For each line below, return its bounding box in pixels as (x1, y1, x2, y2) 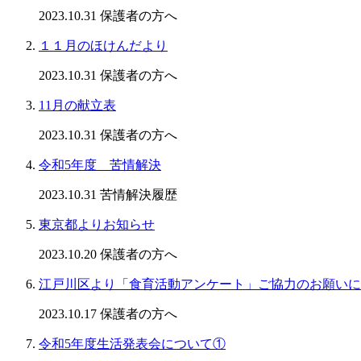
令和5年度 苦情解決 (39, 158, 161, 172)
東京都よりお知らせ (39, 218, 155, 232)
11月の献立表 (39, 98, 116, 113)
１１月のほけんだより (39, 39, 168, 53)
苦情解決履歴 (100, 188, 177, 202)
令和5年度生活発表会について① (39, 337, 226, 351)
